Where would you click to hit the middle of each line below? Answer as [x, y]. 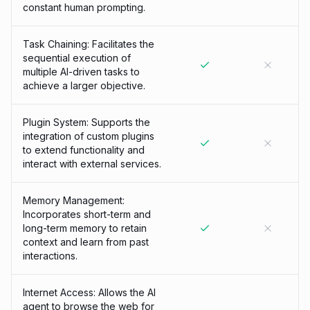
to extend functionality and [84, 150]
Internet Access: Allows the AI [89, 292]
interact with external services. [92, 164]
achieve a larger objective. [84, 85]
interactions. [50, 256]
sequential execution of [77, 58]
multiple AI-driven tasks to [81, 72]
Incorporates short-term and [87, 214]
